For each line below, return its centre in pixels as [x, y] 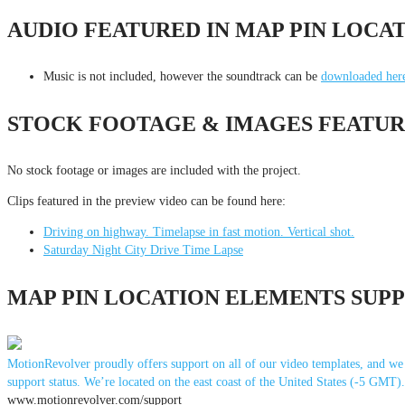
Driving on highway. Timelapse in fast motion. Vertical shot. [199, 231]
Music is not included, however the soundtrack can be [182, 76]
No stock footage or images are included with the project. [154, 170]
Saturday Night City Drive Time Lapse [143, 250]
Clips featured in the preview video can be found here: [146, 201]
